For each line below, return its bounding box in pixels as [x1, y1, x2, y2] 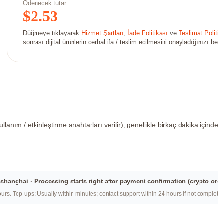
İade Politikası [127, 30, 168, 36]
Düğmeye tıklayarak [23, 30, 81, 36]
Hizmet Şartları [81, 30, 124, 36]
